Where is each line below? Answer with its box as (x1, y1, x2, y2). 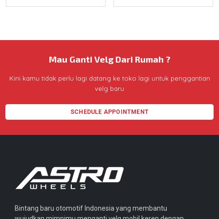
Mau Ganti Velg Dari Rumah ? (48, 54, 171, 65)
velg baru (95, 85, 124, 93)
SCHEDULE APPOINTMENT (70, 109, 149, 116)
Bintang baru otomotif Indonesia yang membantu (15, 204, 167, 213)
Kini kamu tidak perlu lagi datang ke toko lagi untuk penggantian (9, 74, 210, 83)
